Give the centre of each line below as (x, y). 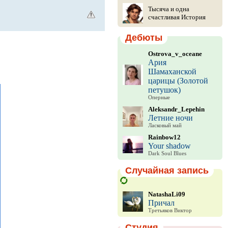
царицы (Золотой (178, 81)
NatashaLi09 (166, 194)
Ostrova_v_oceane (175, 54)
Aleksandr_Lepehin (176, 109)
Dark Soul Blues (167, 153)
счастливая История (177, 17)
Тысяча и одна (168, 9)
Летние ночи (170, 118)
